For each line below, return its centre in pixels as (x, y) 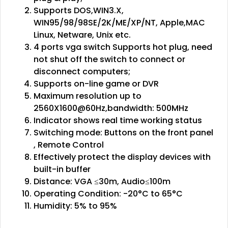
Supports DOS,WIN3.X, (79, 10)
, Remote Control (69, 145)
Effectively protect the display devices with (122, 157)
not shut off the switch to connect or (109, 59)
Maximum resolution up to (88, 96)
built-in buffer (62, 169)
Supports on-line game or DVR (96, 83)
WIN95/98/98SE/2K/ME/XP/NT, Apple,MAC (119, 22)
